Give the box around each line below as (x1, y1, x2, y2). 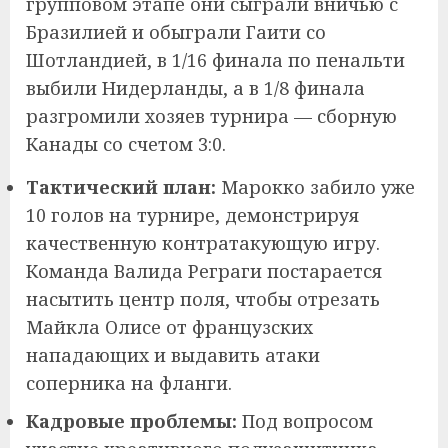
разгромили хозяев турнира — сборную (26, 103, 397, 128)
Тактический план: (26, 174, 216, 199)
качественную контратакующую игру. (26, 230, 380, 255)
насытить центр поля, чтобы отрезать (26, 286, 380, 311)
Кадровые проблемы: (26, 408, 237, 433)
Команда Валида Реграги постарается (26, 258, 382, 283)
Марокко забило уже (216, 174, 415, 199)
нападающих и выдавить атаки (26, 342, 320, 367)
